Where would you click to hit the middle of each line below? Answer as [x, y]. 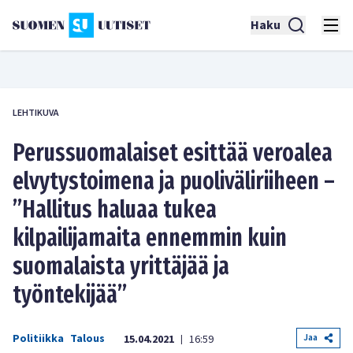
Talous [87, 339]
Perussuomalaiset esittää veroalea [173, 153]
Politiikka [38, 339]
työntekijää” [70, 295]
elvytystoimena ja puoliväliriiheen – [174, 181]
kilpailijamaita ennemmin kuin [150, 238]
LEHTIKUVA [36, 113]
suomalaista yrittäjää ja [121, 266]
